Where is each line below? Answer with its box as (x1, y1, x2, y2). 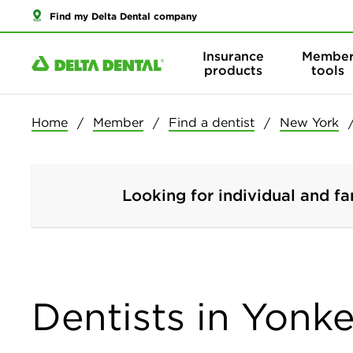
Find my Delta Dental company (50, 9, 197, 22)
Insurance (203, 48, 264, 65)
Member (93, 114, 143, 130)
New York (280, 114, 339, 130)
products (204, 62, 262, 79)
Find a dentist (169, 114, 255, 130)
